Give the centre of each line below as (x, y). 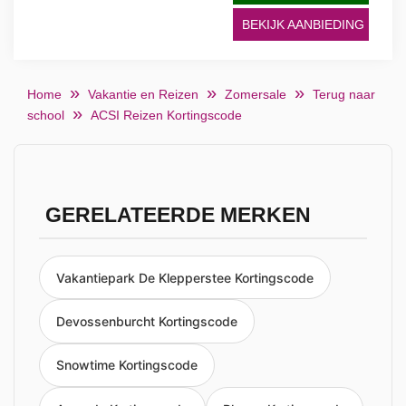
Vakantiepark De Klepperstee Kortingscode (185, 277)
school (46, 115)
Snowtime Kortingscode (127, 365)
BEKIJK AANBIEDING (303, 24)
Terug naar (344, 94)
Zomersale (256, 94)
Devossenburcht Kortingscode (147, 322)
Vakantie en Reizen (143, 94)
